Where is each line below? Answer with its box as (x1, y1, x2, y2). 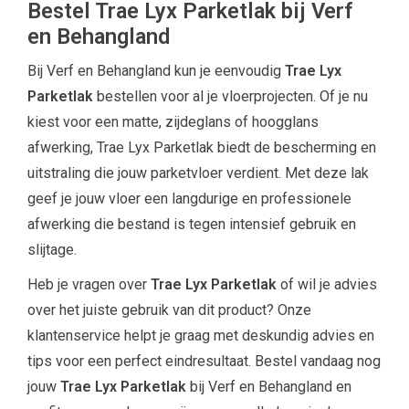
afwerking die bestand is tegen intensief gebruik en (27, 215, 356, 234)
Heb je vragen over (27, 276, 151, 294)
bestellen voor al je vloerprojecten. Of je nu (93, 88, 368, 106)
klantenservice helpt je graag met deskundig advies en (27, 327, 374, 345)
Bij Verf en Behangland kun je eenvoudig (27, 62, 285, 80)
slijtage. (27, 241, 77, 259)
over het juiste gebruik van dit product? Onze (27, 301, 311, 320)
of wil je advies (277, 276, 377, 294)
